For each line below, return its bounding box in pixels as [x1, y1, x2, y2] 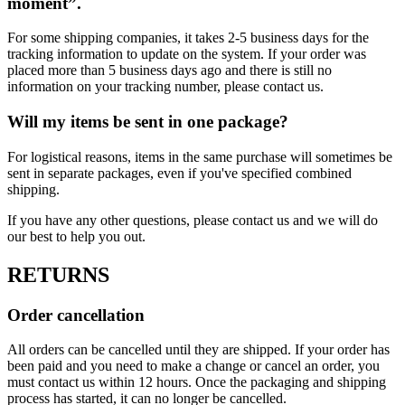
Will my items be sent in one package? [7, 111, 288, 131]
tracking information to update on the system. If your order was [7, 46, 366, 62]
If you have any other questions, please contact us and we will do [7, 212, 378, 228]
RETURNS [7, 262, 109, 287]
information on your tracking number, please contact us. [7, 79, 324, 95]
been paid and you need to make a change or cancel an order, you [7, 358, 380, 374]
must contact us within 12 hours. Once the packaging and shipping [7, 374, 386, 391]
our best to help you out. [7, 228, 146, 244]
